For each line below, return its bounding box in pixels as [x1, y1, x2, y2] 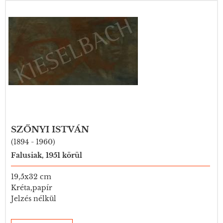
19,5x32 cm [11, 172, 51, 181]
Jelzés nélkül [11, 194, 56, 203]
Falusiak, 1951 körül [11, 151, 82, 160]
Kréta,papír [11, 183, 52, 192]
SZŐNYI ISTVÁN [11, 124, 89, 135]
